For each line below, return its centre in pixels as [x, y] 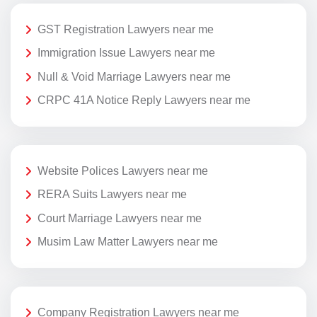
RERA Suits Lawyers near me [112, 195]
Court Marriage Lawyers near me [120, 218]
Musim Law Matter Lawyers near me [128, 242]
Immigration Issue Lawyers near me [126, 53]
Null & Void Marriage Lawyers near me [134, 76]
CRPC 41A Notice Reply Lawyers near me [144, 100]
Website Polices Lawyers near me [123, 171]
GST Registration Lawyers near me [126, 29]
